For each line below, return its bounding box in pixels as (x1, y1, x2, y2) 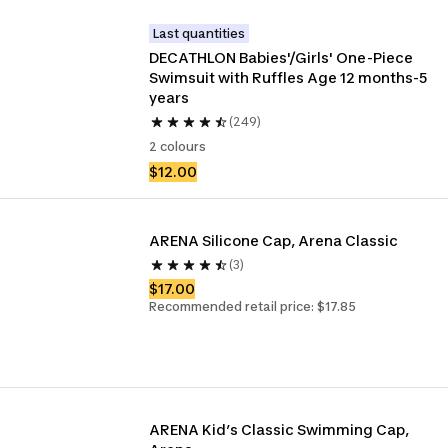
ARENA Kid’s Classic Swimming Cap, (149, 421, 410, 438)
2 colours (149, 139, 207, 154)
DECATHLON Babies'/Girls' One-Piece (149, 49, 414, 66)
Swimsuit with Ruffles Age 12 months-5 (149, 69, 428, 86)
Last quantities (153, 26, 246, 41)
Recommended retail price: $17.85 (149, 299, 357, 314)
